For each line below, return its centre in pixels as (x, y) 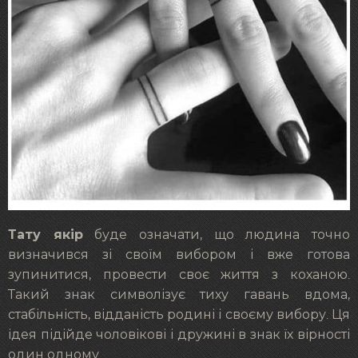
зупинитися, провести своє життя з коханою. (179, 274)
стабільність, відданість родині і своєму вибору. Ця (179, 314)
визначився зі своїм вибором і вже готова (179, 255)
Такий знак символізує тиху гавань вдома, (179, 294)
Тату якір (46, 234)
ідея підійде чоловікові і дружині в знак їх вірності (179, 334)
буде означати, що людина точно (217, 235)
